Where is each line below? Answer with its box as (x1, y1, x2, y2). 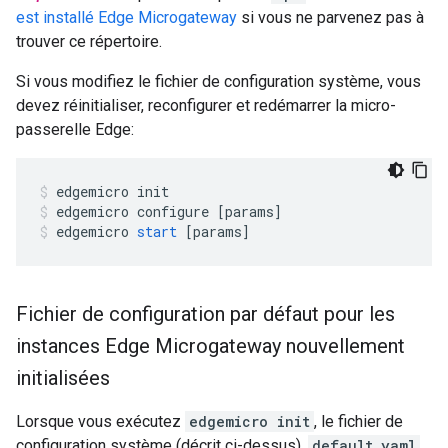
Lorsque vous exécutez (16, 412, 185, 431)
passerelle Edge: (16, 120, 134, 139)
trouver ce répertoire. (16, 32, 162, 51)
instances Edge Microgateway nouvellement (16, 334, 405, 358)
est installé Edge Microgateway (16, 8, 237, 27)
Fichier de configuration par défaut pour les (16, 302, 395, 326)
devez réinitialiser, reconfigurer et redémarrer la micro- (16, 96, 396, 115)
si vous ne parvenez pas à (237, 8, 424, 27)
